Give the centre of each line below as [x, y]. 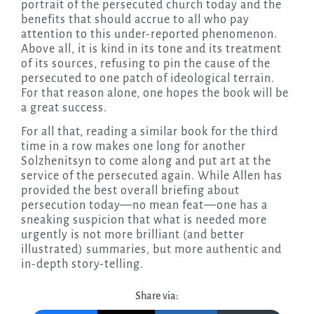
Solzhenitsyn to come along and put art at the [146, 161]
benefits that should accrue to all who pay [135, 19]
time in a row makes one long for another [133, 146]
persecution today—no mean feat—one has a [144, 205]
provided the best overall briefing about [130, 190]
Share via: [157, 295]
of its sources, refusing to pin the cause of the [145, 63]
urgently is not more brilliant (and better [132, 234]
